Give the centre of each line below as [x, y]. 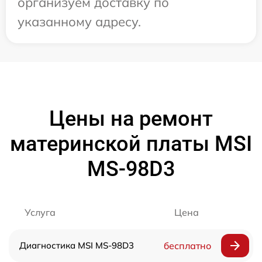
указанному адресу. [79, 21]
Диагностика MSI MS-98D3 [77, 245]
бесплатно [187, 245]
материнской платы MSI [131, 144]
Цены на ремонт [131, 118]
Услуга [40, 212]
